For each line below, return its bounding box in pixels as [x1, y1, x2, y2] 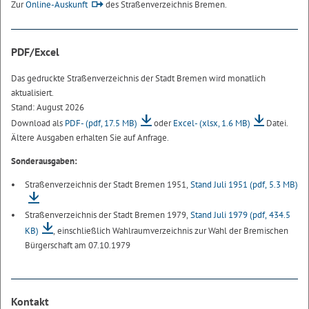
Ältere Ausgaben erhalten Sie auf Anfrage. [11, 132, 169, 144]
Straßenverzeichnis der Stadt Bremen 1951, [25, 179, 190, 191]
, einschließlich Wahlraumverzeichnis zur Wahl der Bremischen [52, 225, 288, 237]
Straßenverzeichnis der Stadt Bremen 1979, [25, 209, 190, 221]
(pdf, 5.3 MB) [250, 179, 298, 191]
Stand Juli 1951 [190, 179, 250, 191]
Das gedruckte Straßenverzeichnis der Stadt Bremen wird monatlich [11, 72, 266, 84]
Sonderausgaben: [11, 155, 77, 168]
